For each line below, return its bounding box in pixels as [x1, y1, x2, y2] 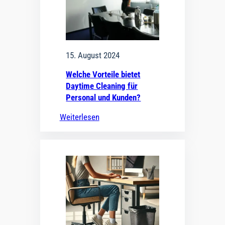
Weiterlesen [59, 111, 99, 122]
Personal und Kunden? [66, 92, 141, 102]
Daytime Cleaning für [66, 80, 138, 91]
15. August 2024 [66, 50, 120, 60]
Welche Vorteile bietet [66, 69, 141, 79]
